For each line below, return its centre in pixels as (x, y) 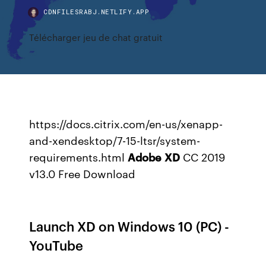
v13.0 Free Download (83, 173)
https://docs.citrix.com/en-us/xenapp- (126, 123)
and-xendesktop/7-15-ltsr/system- (115, 140)
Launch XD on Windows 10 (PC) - (129, 226)
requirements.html (79, 157)
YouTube (56, 245)
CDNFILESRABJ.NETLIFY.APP (96, 12)
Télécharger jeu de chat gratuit (96, 37)
